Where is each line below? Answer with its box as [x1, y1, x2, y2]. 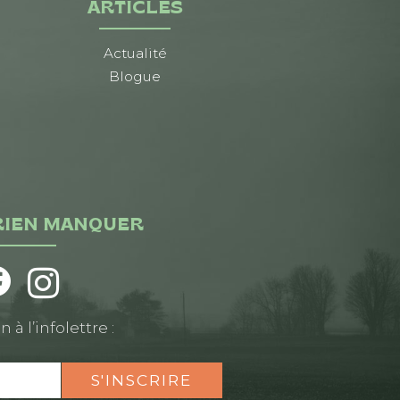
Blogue [109, 68, 161, 86]
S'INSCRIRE [91, 371, 193, 390]
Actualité [103, 45, 167, 62]
